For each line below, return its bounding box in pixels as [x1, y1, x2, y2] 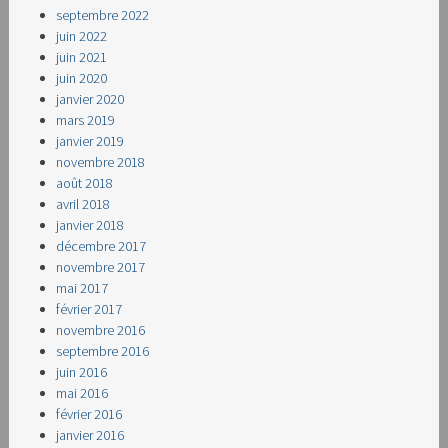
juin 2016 [56, 363, 108, 382]
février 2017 [56, 300, 123, 319]
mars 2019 [56, 111, 116, 130]
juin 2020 [56, 69, 108, 88]
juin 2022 [56, 27, 108, 46]
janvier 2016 [56, 426, 125, 445]
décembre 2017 [56, 237, 147, 256]
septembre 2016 [56, 342, 150, 361]
